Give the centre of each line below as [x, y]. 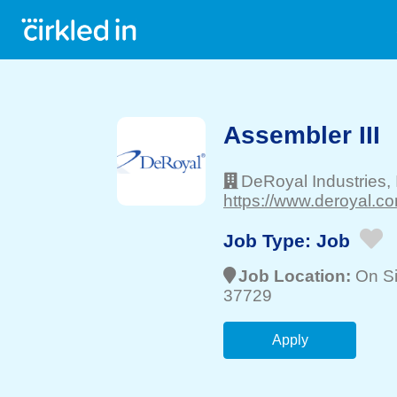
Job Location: [297, 276]
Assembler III [302, 135]
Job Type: [270, 240]
